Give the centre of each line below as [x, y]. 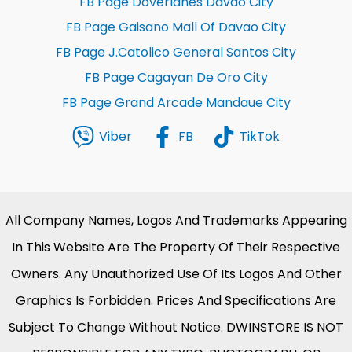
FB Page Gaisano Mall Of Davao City [176, 27]
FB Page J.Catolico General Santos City [176, 53]
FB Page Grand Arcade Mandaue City [176, 103]
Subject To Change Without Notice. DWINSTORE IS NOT [176, 328]
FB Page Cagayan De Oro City [176, 78]
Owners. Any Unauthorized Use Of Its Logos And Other [176, 274]
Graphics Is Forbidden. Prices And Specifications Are [176, 301]
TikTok [259, 136]
